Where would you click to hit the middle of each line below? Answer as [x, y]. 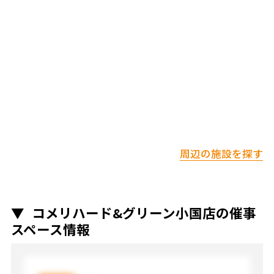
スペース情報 [50, 229]
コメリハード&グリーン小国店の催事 [144, 213]
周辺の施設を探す [222, 153]
